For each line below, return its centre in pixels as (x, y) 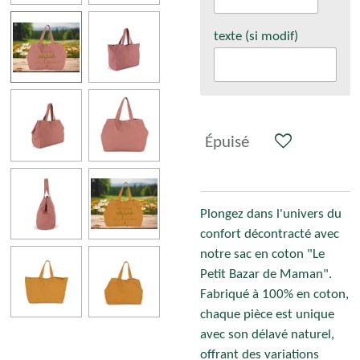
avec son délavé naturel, (267, 335)
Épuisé (227, 143)
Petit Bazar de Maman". (266, 275)
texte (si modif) (256, 37)
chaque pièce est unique (267, 315)
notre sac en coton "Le (262, 255)
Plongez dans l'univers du (271, 215)
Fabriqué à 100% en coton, (274, 295)
